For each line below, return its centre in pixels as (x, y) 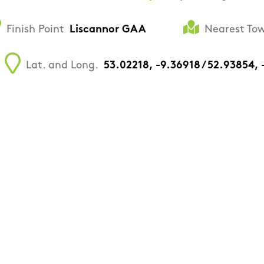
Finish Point (35, 29)
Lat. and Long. (62, 65)
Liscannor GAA (108, 29)
